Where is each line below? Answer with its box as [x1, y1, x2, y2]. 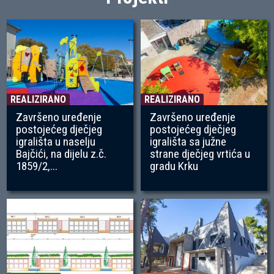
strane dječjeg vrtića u [150, 147, 251, 161]
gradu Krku [150, 159, 199, 174]
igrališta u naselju [16, 135, 96, 149]
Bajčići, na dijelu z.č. [16, 147, 107, 161]
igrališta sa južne [150, 135, 227, 149]
